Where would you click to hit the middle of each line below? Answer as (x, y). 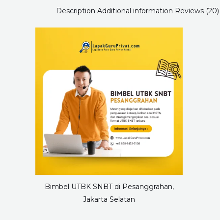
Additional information (135, 11)
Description (76, 11)
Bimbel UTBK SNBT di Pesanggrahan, (109, 187)
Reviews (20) (197, 11)
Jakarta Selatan (109, 200)
